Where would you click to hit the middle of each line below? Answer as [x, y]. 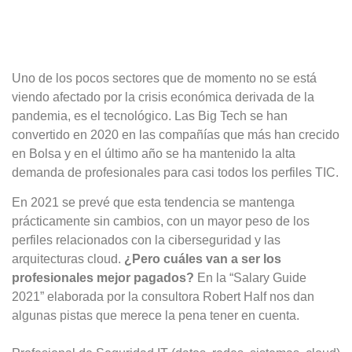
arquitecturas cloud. [68, 258]
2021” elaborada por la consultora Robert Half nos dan [163, 296]
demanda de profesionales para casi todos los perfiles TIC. [175, 172]
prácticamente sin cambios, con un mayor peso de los [161, 221]
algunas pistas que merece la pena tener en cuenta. [156, 315]
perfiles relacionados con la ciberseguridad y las [146, 240]
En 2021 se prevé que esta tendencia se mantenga [153, 202]
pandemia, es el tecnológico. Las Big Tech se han [150, 115]
